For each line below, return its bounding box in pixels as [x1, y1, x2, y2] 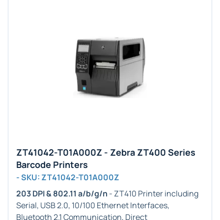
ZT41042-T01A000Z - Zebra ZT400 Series [16, 146, 195, 158]
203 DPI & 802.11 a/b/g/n [16, 188, 108, 199]
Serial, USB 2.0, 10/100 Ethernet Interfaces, [16, 200, 169, 211]
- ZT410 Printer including [108, 188, 198, 199]
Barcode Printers [16, 159, 88, 170]
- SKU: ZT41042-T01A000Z [16, 172, 119, 183]
